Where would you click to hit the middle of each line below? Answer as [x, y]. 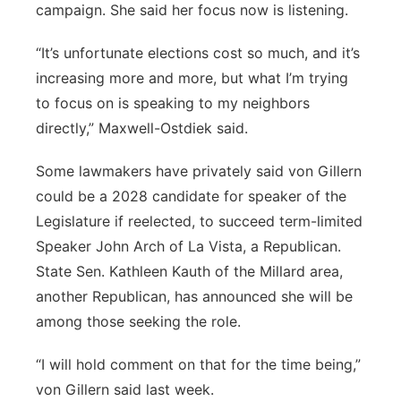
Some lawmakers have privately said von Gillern [199, 171]
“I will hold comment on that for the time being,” [198, 364]
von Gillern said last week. [125, 389]
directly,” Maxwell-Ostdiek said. [142, 128]
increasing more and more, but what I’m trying [192, 78]
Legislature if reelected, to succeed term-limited [199, 221]
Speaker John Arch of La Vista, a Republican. [188, 246]
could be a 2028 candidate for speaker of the [191, 196]
